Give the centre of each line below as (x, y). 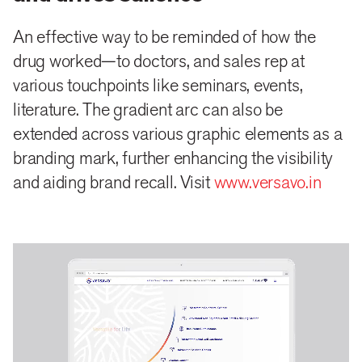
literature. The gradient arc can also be (148, 110)
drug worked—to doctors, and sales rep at (159, 62)
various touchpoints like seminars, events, (158, 86)
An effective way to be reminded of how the (164, 38)
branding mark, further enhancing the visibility (173, 159)
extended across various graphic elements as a (178, 135)
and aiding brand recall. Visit (114, 183)
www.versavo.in (267, 183)
